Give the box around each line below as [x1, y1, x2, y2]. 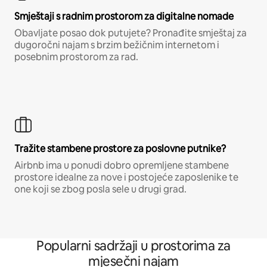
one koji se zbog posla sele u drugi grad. [14, 182, 187, 195]
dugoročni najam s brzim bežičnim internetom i [14, 38, 219, 51]
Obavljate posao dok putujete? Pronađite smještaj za [14, 26, 247, 39]
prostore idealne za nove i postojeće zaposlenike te [14, 170, 238, 184]
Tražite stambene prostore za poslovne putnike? [14, 142, 226, 155]
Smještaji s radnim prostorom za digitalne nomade [14, 10, 234, 23]
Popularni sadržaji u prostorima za [36, 237, 231, 254]
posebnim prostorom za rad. [14, 50, 138, 63]
